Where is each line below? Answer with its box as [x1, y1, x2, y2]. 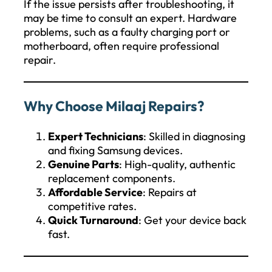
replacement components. [48, 171, 175, 185]
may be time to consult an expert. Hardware [24, 10, 237, 25]
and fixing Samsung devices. [48, 143, 183, 157]
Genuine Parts [48, 157, 119, 171]
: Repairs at [143, 185, 197, 199]
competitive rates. [48, 199, 137, 213]
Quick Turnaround [48, 212, 138, 227]
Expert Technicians [48, 129, 143, 143]
